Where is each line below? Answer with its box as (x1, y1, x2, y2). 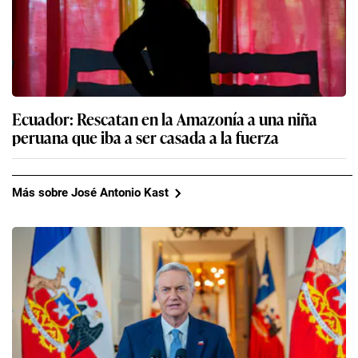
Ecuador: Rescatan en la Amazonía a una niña (12, 105, 317, 130)
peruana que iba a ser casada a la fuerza (12, 124, 279, 149)
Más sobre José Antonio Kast (12, 185, 169, 201)
